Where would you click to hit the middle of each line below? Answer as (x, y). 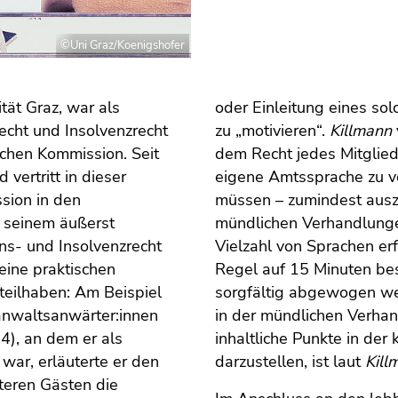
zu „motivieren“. (272, 131)
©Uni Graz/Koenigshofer (122, 46)
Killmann (360, 131)
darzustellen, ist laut (290, 362)
